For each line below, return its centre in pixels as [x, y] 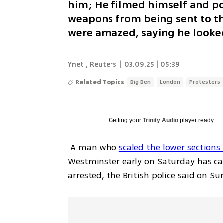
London [170, 82]
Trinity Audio [161, 120]
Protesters [205, 82]
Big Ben [141, 82]
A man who [94, 147]
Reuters [103, 64]
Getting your [126, 120]
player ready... [198, 120]
